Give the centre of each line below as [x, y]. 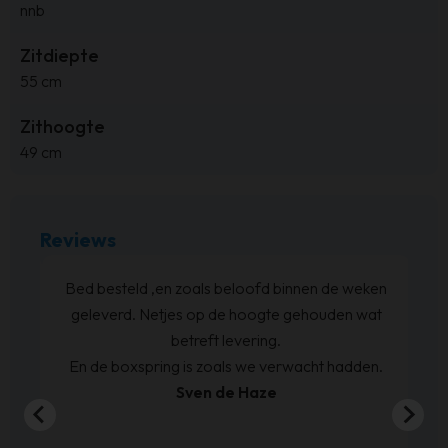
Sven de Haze [224, 391]
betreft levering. [224, 339]
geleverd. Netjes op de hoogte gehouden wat [224, 313]
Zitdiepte [59, 55]
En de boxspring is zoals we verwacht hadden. [224, 365]
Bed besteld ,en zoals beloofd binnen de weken [224, 287]
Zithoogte [62, 126]
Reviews [78, 239]
